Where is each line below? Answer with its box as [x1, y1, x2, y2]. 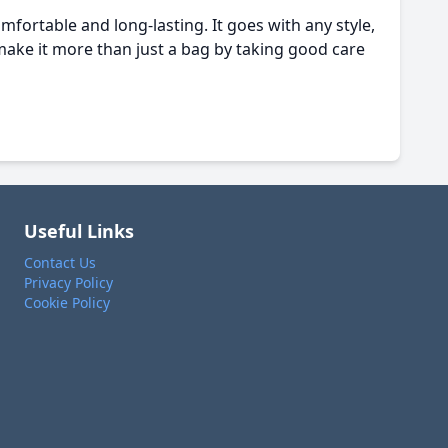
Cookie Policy [24, 293, 110, 312]
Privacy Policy [24, 273, 113, 292]
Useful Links [24, 219, 134, 243]
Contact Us [24, 253, 96, 272]
